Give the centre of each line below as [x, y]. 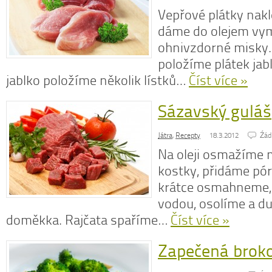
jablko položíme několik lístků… [97, 80]
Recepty [188, 135]
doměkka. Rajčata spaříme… [88, 220]
